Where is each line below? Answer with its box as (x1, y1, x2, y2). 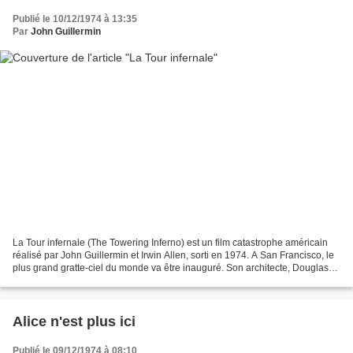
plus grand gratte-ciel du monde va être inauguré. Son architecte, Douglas (13, 262, 329, 273)
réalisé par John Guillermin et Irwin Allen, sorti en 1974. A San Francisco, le (13, 249, 334, 261)
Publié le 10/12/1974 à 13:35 (13, 13, 137, 25)
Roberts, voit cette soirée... (13, 274, 125, 286)
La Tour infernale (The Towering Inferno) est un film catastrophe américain (13, 236, 328, 248)
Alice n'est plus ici (13, 313, 136, 329)
